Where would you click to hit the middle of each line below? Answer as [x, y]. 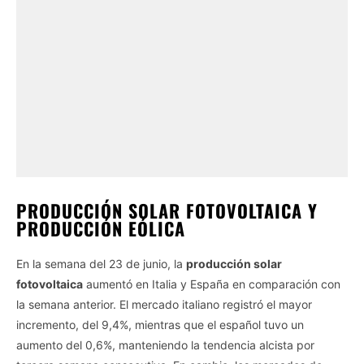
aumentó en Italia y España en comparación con [212, 284]
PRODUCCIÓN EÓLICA [101, 228]
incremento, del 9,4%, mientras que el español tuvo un [160, 324]
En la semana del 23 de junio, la [101, 263]
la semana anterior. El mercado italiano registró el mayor [164, 304]
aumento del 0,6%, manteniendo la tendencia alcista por [165, 344]
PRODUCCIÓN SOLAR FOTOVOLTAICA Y [167, 210]
